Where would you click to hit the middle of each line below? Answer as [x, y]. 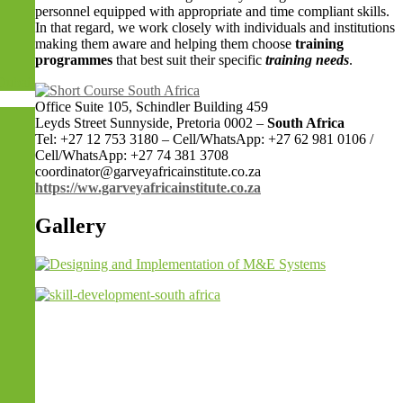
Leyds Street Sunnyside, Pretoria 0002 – [151, 123]
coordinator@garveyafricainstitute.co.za [148, 172]
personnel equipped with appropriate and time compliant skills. [212, 12]
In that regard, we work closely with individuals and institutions [215, 28]
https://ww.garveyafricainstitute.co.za [148, 188]
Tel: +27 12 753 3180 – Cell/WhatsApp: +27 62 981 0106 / [204, 139]
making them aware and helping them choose [165, 44]
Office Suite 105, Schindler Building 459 [152, 107]
